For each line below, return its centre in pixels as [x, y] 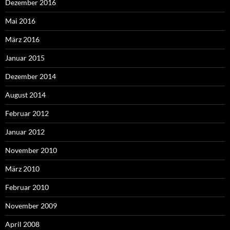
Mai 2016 [20, 21]
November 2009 [31, 205]
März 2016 [22, 39]
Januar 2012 [25, 131]
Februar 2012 [27, 113]
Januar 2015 [25, 57]
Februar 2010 [27, 187]
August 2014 [25, 94]
